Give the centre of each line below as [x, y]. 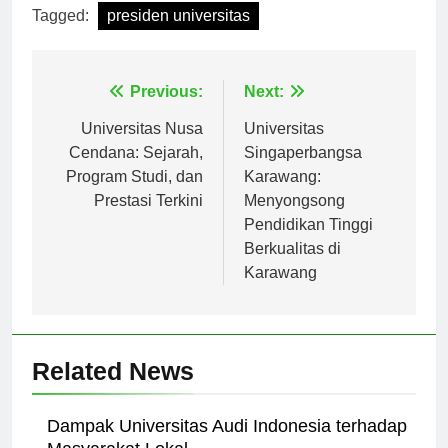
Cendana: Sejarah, [136, 171]
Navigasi [100, 115]
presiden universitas [178, 34]
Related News [113, 389]
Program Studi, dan [134, 195]
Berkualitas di [292, 267]
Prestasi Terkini [148, 219]
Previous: [166, 110]
